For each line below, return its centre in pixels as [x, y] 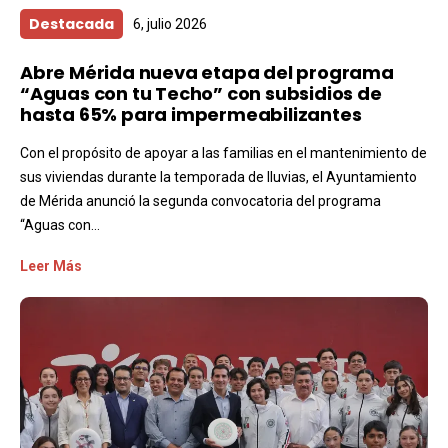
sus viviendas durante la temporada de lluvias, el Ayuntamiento [218, 176]
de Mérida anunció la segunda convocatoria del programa [200, 200]
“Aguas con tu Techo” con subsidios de [201, 93]
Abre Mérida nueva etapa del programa [207, 72]
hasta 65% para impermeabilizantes [191, 114]
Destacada [71, 23]
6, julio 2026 [170, 23]
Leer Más [51, 265]
